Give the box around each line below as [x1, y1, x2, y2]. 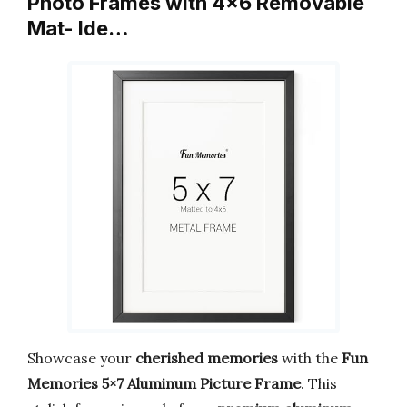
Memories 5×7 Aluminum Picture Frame [27, 373, 301, 392]
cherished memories [135, 348, 278, 367]
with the [278, 348, 342, 367]
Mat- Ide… [27, 16, 129, 41]
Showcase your [27, 348, 135, 367]
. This [301, 373, 337, 392]
